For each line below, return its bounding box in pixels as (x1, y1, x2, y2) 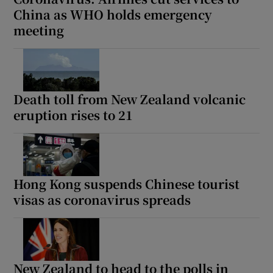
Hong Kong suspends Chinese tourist (13, 174, 240, 193)
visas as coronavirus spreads (13, 190, 191, 208)
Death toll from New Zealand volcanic (13, 90, 246, 108)
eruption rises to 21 (13, 105, 133, 124)
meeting (13, 21, 65, 39)
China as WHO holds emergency (13, 5, 213, 23)
